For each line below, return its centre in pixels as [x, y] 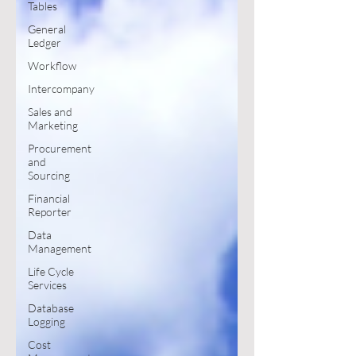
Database [51, 308]
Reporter [50, 212]
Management [60, 248]
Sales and [50, 112]
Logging [46, 321]
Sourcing [49, 175]
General [47, 29]
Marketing [53, 125]
